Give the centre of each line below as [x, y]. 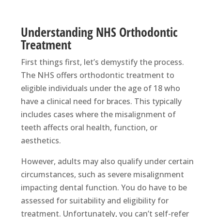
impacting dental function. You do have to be [104, 188]
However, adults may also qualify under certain [107, 162]
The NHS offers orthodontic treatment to [97, 75]
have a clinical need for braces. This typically [101, 101]
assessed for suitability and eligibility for [94, 201]
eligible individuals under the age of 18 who [100, 88]
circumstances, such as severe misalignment [102, 175]
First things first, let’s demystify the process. [102, 62]
